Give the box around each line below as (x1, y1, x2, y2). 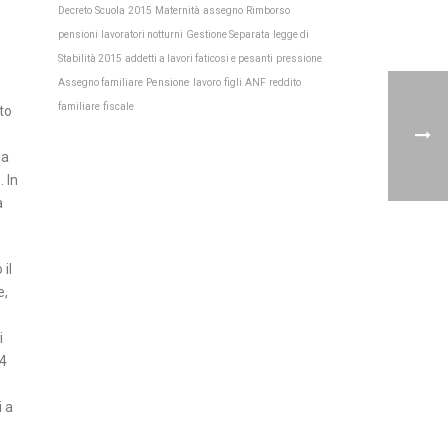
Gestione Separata (186, 29, 271, 40)
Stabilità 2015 (58, 53, 123, 64)
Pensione (146, 76, 191, 89)
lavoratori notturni (101, 29, 184, 40)
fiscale (103, 101, 135, 112)
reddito (269, 77, 302, 88)
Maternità (155, 4, 201, 17)
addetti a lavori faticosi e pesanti (125, 53, 274, 64)
